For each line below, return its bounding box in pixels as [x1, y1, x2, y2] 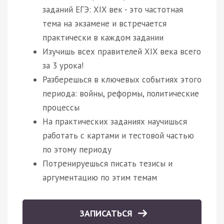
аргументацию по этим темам [42, 171, 157, 183]
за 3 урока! [42, 59, 83, 71]
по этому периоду [42, 143, 111, 155]
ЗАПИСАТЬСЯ [79, 207, 135, 219]
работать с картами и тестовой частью [42, 129, 194, 141]
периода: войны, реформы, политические [42, 87, 199, 99]
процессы [42, 101, 79, 113]
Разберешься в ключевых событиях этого [42, 73, 201, 85]
